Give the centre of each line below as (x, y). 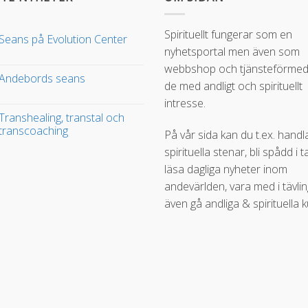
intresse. (185, 103)
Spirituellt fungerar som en (228, 35)
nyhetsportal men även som (232, 52)
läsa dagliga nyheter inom (226, 169)
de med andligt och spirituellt (233, 86)
